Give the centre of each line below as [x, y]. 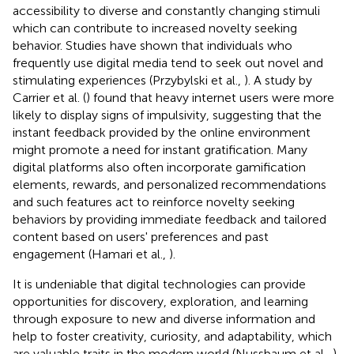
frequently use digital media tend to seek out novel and [168, 62]
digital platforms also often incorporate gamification [159, 167]
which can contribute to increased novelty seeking [155, 28]
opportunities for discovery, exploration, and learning [160, 301]
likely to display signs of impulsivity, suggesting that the [167, 115]
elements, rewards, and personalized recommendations [169, 184]
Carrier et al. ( [49, 97]
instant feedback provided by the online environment [162, 132]
